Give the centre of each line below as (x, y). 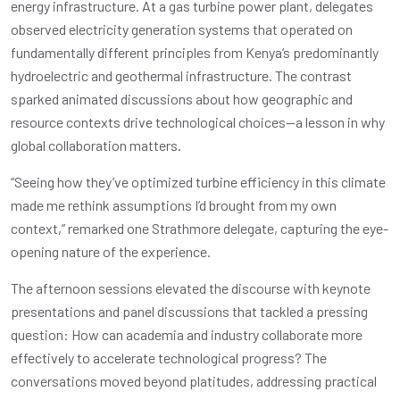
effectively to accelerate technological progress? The (169, 357)
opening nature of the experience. (111, 251)
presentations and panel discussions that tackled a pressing (189, 311)
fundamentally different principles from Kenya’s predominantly (195, 52)
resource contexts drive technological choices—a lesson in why (198, 121)
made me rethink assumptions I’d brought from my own (174, 204)
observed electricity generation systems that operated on (182, 29)
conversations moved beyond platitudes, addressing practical (194, 380)
